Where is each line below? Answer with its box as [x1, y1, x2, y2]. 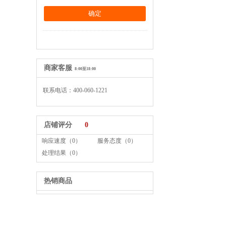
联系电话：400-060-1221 [42, 87, 107, 94]
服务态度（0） [97, 137, 137, 144]
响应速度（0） [42, 137, 81, 144]
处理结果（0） [42, 149, 81, 156]
